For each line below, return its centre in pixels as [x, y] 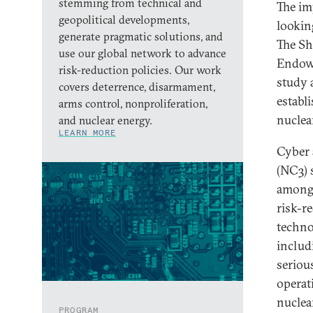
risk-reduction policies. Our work [140, 70]
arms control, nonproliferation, [133, 103]
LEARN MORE [87, 132]
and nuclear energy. [105, 120]
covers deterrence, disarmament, [137, 87]
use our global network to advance [143, 53]
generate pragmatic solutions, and [141, 36]
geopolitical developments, [124, 20]
